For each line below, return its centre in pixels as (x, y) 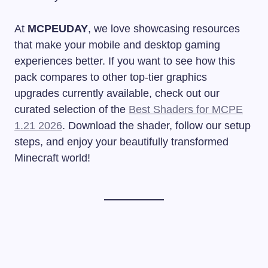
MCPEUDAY (58, 29)
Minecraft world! (52, 158)
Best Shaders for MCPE (186, 110)
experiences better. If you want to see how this (125, 61)
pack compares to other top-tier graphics (111, 77)
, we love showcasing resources (164, 29)
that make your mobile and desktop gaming (117, 45)
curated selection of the (71, 110)
